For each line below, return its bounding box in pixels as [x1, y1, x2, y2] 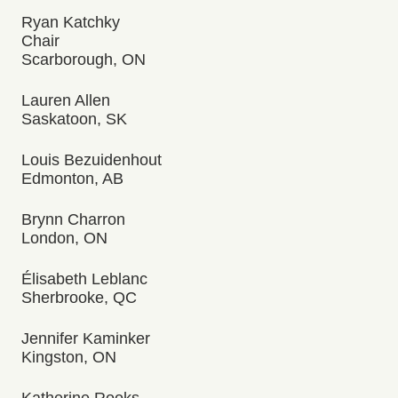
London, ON [21, 229, 107, 247]
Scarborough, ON [21, 51, 146, 68]
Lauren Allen [21, 92, 110, 109]
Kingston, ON [21, 348, 116, 366]
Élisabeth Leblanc [21, 270, 147, 288]
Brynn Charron [21, 211, 125, 228]
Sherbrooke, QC [21, 289, 137, 306]
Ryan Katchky [21, 13, 120, 31]
